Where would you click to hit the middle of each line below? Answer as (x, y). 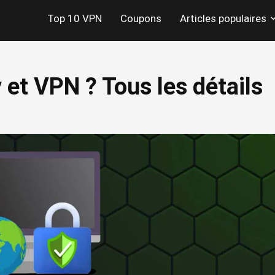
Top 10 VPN (75, 18)
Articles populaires (223, 18)
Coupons (141, 18)
